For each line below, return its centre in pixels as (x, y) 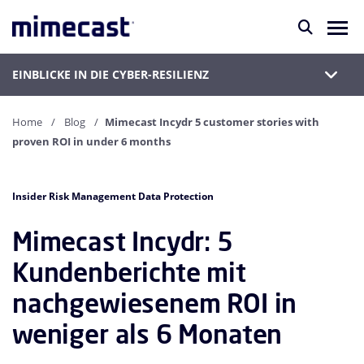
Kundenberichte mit (129, 272)
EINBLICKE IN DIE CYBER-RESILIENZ (110, 74)
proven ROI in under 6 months (91, 141)
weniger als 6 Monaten (147, 334)
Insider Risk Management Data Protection (113, 196)
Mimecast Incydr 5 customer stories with (212, 122)
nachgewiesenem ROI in (155, 303)
